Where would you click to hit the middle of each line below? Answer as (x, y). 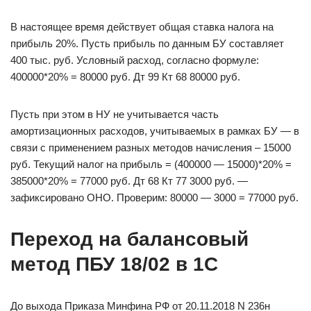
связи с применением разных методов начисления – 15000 (151, 148)
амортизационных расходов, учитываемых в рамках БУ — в (155, 131)
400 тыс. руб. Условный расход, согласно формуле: (135, 60)
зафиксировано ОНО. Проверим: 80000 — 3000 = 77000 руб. (154, 197)
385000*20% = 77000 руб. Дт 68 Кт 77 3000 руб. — (129, 181)
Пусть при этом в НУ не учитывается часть (115, 114)
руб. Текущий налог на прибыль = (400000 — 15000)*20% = (151, 164)
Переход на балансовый (129, 239)
